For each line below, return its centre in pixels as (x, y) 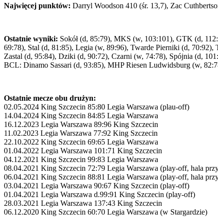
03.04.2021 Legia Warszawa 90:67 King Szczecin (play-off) (97, 186)
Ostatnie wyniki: (31, 39)
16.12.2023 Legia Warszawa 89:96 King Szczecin (81, 125)
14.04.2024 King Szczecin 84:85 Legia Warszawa (81, 116)
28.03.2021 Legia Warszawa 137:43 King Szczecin (83, 203)
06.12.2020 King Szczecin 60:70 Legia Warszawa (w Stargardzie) (106, 212)
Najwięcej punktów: (37, 6)
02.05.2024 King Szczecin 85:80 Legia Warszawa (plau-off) (97, 107)
